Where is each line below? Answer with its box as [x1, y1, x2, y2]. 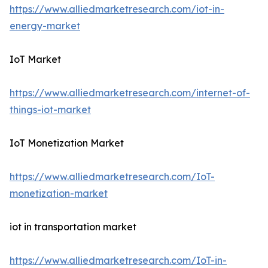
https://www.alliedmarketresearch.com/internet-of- [10, 87, 250, 99]
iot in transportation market [10, 221, 136, 233]
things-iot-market [10, 103, 91, 116]
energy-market [10, 20, 80, 32]
